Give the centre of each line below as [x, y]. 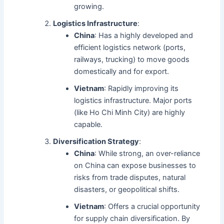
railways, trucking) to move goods [132, 60]
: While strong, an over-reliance [147, 154]
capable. [88, 125]
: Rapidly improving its [141, 89]
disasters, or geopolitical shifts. [127, 190]
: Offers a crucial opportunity [152, 207]
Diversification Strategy [96, 142]
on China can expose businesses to [135, 166]
